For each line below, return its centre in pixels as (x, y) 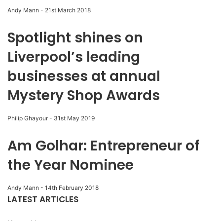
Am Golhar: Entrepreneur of (103, 146)
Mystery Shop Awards (84, 96)
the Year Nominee (71, 165)
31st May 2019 (74, 118)
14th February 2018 (72, 188)
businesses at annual (84, 76)
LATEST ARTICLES (43, 200)
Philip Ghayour (28, 118)
